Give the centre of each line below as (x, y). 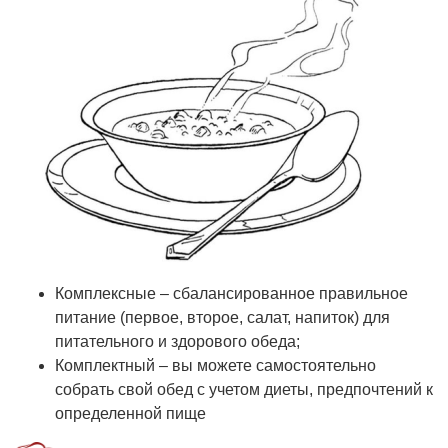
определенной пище (130, 414)
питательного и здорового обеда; (177, 342)
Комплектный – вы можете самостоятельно (215, 366)
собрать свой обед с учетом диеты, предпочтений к (244, 390)
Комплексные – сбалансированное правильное (231, 294)
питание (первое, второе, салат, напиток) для (222, 318)
